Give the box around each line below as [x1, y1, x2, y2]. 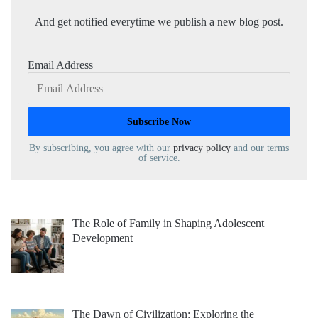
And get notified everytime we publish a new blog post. [35, 15, 283, 28]
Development [72, 231, 133, 244]
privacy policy [173, 142, 231, 153]
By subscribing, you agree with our [29, 142, 173, 153]
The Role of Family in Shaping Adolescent [72, 216, 264, 229]
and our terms [231, 142, 289, 153]
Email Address [28, 58, 93, 71]
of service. [138, 152, 180, 163]
